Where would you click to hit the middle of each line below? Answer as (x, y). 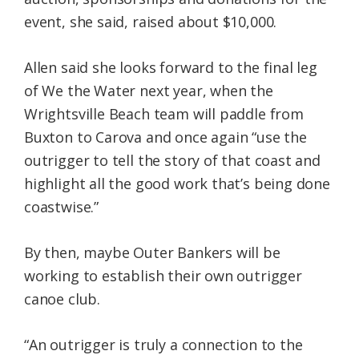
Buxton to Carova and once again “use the (165, 137)
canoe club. (63, 299)
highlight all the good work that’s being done (177, 184)
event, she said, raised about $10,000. (151, 22)
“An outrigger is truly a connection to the (163, 345)
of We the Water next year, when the (149, 91)
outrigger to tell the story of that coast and (172, 161)
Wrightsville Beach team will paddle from (164, 114)
